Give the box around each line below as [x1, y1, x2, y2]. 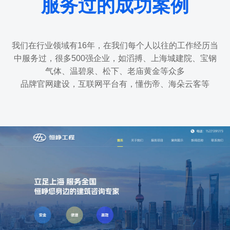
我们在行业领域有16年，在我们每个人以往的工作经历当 [12, 41, 218, 50]
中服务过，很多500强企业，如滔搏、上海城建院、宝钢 [13, 53, 217, 63]
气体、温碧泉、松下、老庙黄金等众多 [45, 66, 185, 75]
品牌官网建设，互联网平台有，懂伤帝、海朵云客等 [21, 79, 209, 88]
